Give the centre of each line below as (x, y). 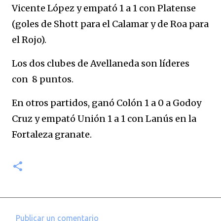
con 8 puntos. (43, 79)
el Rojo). (29, 40)
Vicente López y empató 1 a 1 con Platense (104, 8)
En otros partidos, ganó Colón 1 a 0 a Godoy (107, 103)
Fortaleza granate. (52, 134)
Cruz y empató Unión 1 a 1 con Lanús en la (104, 119)
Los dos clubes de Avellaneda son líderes (101, 63)
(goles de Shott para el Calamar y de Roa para (110, 24)
